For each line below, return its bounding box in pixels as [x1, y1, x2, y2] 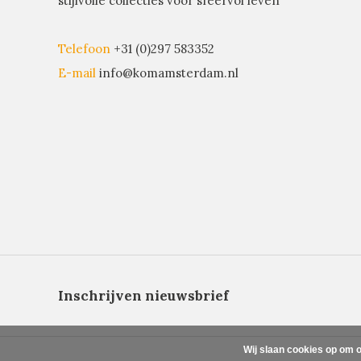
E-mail [58, 64, 96, 81]
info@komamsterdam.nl [99, 64, 239, 81]
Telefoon [58, 40, 110, 56]
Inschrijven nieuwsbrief [58, 286, 229, 305]
